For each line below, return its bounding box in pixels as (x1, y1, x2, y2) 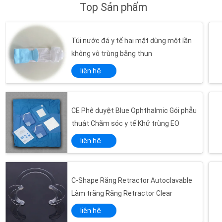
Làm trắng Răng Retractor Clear (71, 189, 172, 197)
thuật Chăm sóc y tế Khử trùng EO (71, 119, 179, 127)
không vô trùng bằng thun (71, 49, 152, 57)
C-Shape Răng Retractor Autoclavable (71, 176, 192, 184)
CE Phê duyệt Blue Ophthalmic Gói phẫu (71, 106, 197, 114)
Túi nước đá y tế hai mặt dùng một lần (71, 36, 192, 45)
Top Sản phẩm (80, 1, 147, 14)
